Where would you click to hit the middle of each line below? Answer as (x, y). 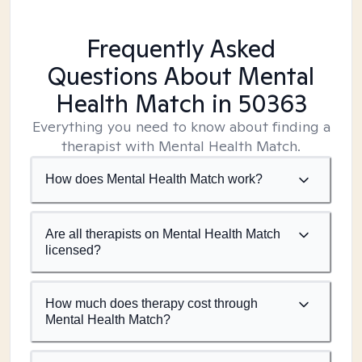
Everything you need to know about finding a (181, 126)
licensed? (73, 250)
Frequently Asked (181, 48)
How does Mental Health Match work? (154, 179)
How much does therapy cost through (152, 303)
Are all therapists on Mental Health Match (163, 234)
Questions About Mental (181, 76)
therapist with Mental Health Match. (181, 146)
